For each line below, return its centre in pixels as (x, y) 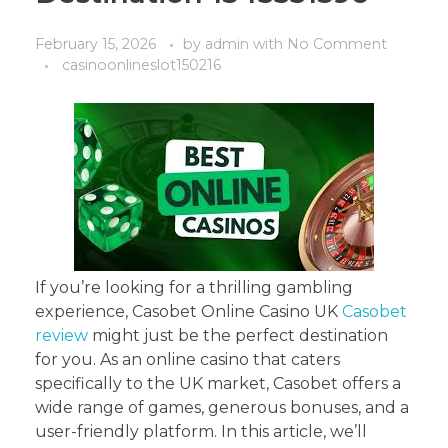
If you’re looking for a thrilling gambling (194, 288)
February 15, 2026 (95, 44)
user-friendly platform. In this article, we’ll (201, 432)
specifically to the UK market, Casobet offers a (218, 384)
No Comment (337, 44)
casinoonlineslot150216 (141, 65)
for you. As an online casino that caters (187, 360)
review (61, 336)
